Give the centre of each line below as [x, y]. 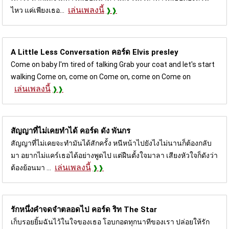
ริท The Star [135, 209]
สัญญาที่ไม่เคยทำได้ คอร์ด [56, 131]
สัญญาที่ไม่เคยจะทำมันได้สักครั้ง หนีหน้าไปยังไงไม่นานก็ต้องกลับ [111, 143]
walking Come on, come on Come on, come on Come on [101, 76]
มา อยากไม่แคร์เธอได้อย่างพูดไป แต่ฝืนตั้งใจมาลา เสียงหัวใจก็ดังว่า [114, 155]
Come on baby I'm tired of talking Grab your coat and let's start [113, 64]
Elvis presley [155, 52]
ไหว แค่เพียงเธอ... [38, 10]
